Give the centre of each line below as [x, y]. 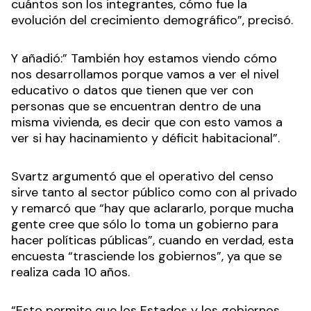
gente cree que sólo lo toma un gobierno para [145, 225]
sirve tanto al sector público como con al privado [154, 193]
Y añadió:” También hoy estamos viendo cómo [144, 59]
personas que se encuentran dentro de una [136, 107]
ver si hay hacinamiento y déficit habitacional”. [145, 138]
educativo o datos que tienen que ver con [132, 91]
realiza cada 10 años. [70, 272]
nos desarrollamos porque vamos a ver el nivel [145, 75]
